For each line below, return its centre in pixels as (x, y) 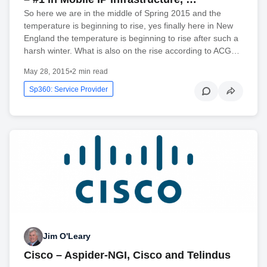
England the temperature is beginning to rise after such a (131, 38)
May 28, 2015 (47, 72)
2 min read (90, 72)
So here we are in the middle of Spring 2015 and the (122, 13)
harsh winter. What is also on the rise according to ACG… (132, 51)
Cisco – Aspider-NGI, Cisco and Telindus (127, 255)
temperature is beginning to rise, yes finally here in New (128, 26)
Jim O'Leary (67, 236)
